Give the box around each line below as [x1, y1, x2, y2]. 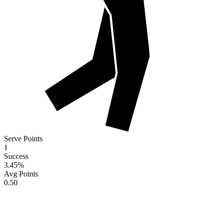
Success [4, 152, 28, 161]
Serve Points [4, 134, 43, 143]
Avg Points [4, 170, 38, 178]
